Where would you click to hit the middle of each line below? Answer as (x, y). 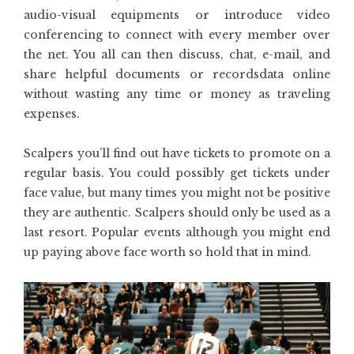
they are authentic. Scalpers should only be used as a (177, 213)
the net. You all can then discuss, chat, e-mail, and (177, 55)
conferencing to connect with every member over (177, 35)
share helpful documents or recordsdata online (177, 74)
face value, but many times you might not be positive (177, 193)
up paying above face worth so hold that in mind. (168, 252)
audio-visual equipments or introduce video (177, 15)
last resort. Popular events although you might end (177, 232)
